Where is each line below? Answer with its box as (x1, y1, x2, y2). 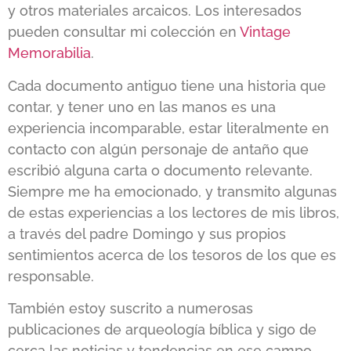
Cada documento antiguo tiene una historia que (8, 77, 326, 94)
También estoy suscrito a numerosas (8, 300, 253, 317)
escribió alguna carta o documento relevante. (8, 161, 313, 179)
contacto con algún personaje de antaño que (8, 140, 309, 157)
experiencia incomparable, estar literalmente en (8, 119, 329, 136)
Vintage (240, 24, 291, 41)
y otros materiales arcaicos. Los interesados (8, 2, 302, 20)
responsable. (8, 267, 94, 284)
